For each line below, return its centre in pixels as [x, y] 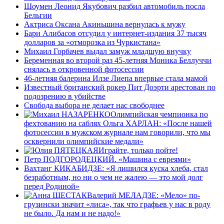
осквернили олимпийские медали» [84, 141]
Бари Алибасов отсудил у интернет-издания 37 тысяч [115, 33]
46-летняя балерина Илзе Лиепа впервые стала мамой [116, 78]
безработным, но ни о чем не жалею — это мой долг [113, 177]
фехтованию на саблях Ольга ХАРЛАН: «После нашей [118, 123]
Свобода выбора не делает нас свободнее [94, 105]
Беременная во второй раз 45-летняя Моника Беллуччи [118, 60]
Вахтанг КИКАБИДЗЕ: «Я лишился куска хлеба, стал [116, 168]
